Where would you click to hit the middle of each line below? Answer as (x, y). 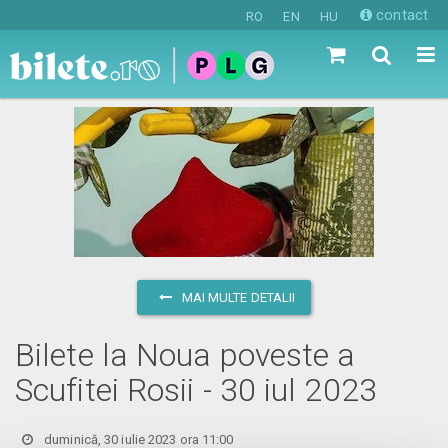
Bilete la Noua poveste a (185, 354)
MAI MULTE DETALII (237, 297)
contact (400, 15)
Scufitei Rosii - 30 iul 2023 (196, 389)
